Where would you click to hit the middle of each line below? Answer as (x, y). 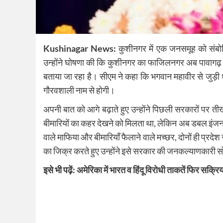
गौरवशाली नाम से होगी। (79, 90)
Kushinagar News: (80, 49)
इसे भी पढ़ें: (60, 170)
